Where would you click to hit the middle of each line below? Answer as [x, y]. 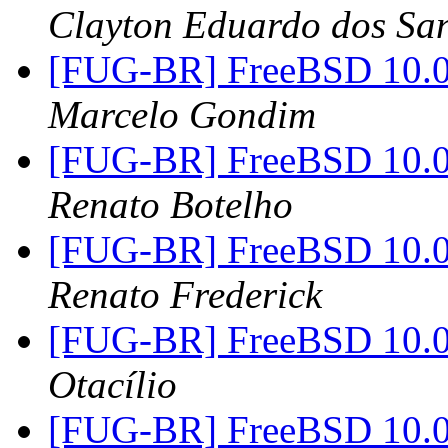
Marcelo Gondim [182, 115]
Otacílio [112, 385]
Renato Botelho [170, 205]
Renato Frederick [185, 295]
